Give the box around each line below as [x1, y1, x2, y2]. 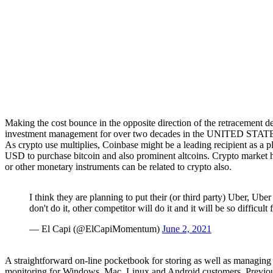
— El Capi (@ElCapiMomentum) [29, 224, 162, 235]
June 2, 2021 [162, 224, 211, 235]
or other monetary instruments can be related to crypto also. [5, 161, 232, 172]
